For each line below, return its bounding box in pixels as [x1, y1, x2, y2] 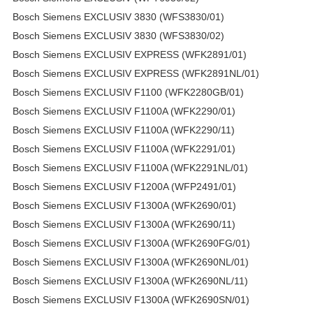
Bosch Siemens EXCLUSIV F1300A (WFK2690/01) [13, 199, 236, 211]
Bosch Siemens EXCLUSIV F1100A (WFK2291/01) [13, 143, 235, 154]
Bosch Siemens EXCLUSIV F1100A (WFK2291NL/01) [13, 161, 248, 173]
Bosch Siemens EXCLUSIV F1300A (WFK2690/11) [13, 218, 235, 230]
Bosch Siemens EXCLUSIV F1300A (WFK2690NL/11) [13, 275, 248, 286]
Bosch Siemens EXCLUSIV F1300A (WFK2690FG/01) [13, 237, 250, 249]
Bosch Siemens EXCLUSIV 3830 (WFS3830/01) [13, 10, 224, 22]
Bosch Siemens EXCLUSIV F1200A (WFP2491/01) [13, 180, 236, 192]
